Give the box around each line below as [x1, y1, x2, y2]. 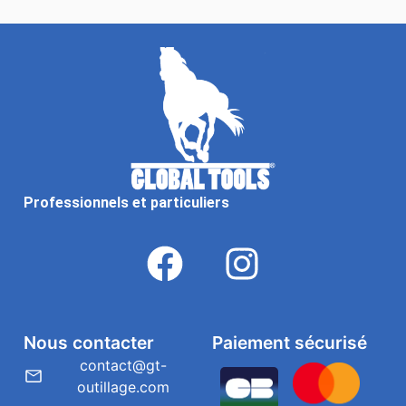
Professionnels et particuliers [24, 194, 229, 212]
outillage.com [77, 377, 170, 396]
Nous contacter [24, 331, 154, 353]
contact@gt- [80, 355, 168, 374]
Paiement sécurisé [212, 331, 367, 353]
